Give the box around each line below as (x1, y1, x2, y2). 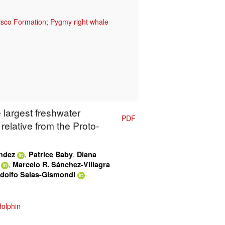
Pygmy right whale (50, 17, 108, 27)
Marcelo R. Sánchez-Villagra (13, 159, 110, 170)
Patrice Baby (29, 149, 73, 160)
